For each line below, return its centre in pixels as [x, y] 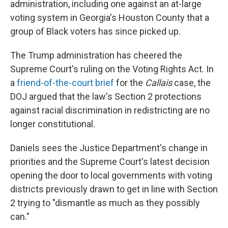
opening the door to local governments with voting [111, 175]
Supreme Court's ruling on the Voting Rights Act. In [112, 69]
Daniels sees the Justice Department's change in [109, 148]
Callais [159, 83]
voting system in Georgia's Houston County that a [110, 18]
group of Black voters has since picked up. [95, 31]
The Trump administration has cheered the [96, 55]
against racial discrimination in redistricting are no [110, 110]
